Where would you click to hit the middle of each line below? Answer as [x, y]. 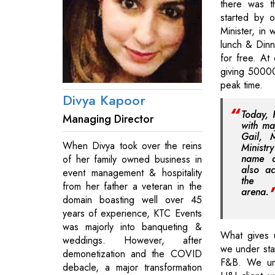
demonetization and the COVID [132, 254]
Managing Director [108, 119]
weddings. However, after [132, 240]
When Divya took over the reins [132, 145]
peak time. [241, 85]
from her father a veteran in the [132, 186]
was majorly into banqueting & [132, 227]
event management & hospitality [132, 172]
